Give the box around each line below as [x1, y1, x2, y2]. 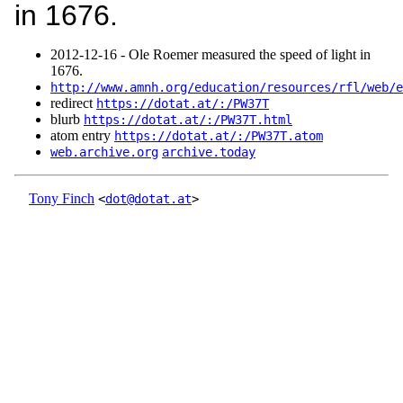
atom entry [50, 128, 114, 144]
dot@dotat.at [105, 192, 192, 207]
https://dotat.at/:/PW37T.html [84, 112, 292, 128]
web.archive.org [50, 145, 158, 160]
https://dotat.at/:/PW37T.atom [114, 129, 323, 144]
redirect [50, 95, 96, 112]
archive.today [162, 145, 255, 160]
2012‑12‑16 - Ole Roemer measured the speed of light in [50, 47, 371, 63]
